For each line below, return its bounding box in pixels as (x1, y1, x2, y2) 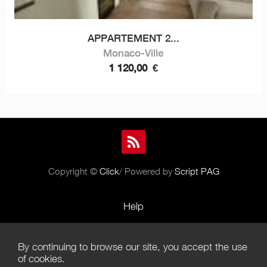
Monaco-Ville (103, 46, 164, 59)
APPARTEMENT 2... (87, 32, 179, 44)
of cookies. (18, 253, 65, 265)
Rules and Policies (94, 223, 173, 236)
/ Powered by (119, 165, 175, 176)
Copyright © (48, 165, 100, 176)
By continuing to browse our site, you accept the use (18, 241, 247, 253)
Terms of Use (104, 247, 163, 260)
